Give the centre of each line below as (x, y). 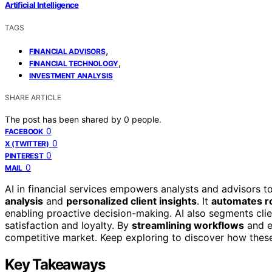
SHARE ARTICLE (33, 97)
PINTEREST (24, 155)
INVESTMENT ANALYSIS (71, 75)
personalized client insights (131, 201)
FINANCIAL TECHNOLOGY (74, 63)
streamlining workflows (188, 225)
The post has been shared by (64, 119)
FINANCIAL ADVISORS (67, 51)
